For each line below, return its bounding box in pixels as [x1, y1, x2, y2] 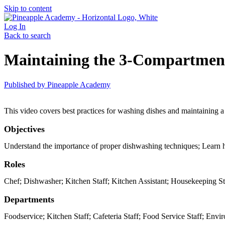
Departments [4, 194, 54, 204]
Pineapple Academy [47, 80, 110, 89]
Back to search [4, 31, 51, 40]
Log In [4, 22, 26, 31]
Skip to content [4, 4, 52, 13]
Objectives [4, 124, 45, 134]
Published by [4, 80, 45, 89]
